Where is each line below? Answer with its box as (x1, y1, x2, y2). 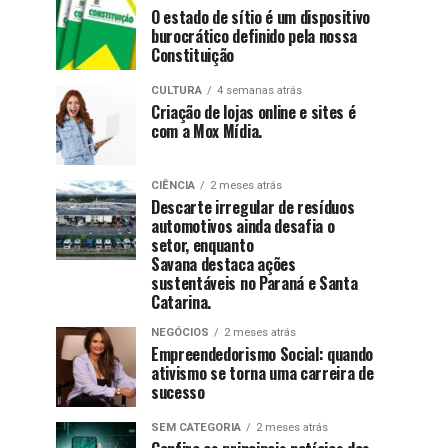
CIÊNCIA (151, 179, 195, 193)
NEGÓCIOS (151, 326, 209, 340)
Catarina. (151, 290, 212, 315)
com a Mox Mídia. (151, 119, 262, 144)
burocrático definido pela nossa (151, 24, 358, 49)
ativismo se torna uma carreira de (151, 361, 374, 386)
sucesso (151, 380, 205, 405)
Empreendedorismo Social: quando (151, 342, 374, 367)
